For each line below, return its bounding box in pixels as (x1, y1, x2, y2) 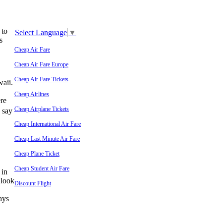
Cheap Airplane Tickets (14, 106, 69, 112)
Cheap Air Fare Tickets (14, 76, 68, 83)
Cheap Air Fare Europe (14, 61, 68, 68)
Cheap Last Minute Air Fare (14, 135, 80, 142)
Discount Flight (14, 180, 51, 187)
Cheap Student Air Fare (14, 165, 69, 172)
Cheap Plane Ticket (14, 150, 59, 157)
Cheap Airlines (14, 91, 49, 98)
